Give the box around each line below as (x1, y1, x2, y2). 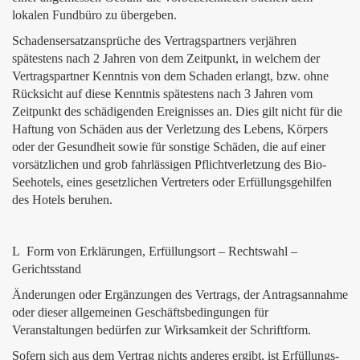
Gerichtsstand (12, 262, 81, 276)
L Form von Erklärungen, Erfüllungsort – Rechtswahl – (12, 244, 297, 258)
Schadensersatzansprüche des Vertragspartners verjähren (12, 34, 297, 47)
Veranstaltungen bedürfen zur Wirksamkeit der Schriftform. (12, 323, 311, 337)
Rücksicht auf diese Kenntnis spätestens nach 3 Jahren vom (12, 87, 313, 100)
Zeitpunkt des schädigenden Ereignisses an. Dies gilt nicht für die (12, 104, 342, 118)
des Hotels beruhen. (12, 193, 112, 207)
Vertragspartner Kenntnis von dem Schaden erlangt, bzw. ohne (12, 69, 329, 83)
